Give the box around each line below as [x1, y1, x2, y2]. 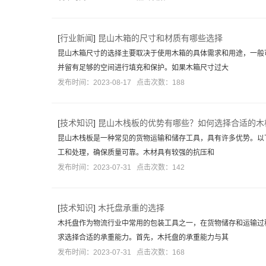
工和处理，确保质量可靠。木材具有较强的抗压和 [58, 148, 214, 157]
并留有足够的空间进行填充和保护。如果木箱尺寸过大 [58, 64, 229, 72]
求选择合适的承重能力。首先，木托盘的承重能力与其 [58, 233, 229, 242]
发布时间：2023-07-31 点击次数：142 [58, 163, 185, 172]
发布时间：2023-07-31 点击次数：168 [58, 248, 185, 256]
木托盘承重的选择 [98, 203, 164, 213]
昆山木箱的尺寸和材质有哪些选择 [98, 33, 223, 43]
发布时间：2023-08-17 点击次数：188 [58, 78, 185, 87]
